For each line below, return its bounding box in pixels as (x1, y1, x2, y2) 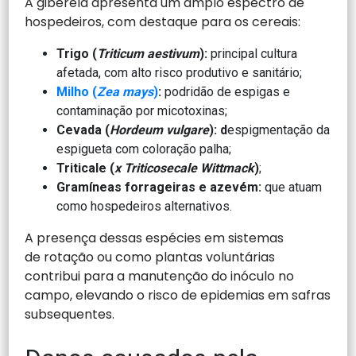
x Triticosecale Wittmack (114, 160, 255, 176)
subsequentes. (25, 304, 118, 323)
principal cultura (211, 45, 298, 61)
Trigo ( (56, 45, 98, 61)
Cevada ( (56, 122, 110, 137)
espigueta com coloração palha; (56, 141, 232, 157)
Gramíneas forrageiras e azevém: (56, 179, 265, 195)
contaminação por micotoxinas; (56, 103, 228, 118)
